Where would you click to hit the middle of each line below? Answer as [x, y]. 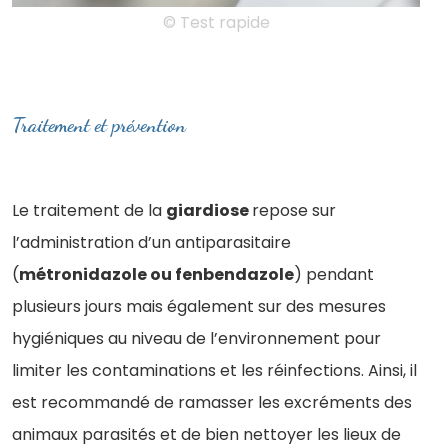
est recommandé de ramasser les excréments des [212, 403]
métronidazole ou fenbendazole [156, 275]
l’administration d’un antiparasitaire [151, 243]
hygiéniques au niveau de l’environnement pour [196, 339]
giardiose [209, 211]
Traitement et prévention [99, 125]
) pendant [334, 275]
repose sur [294, 211]
